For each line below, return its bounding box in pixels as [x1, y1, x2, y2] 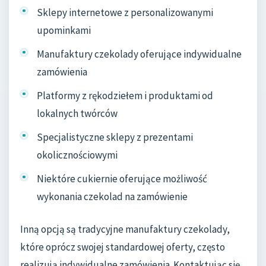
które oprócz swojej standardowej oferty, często [20, 240, 225, 254]
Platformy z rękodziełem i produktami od [37, 88, 213, 102]
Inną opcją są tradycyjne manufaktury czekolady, [20, 222, 230, 236]
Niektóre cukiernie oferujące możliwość [37, 172, 207, 185]
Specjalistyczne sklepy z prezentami [37, 130, 193, 144]
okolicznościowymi [37, 148, 118, 161]
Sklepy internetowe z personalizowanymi [37, 6, 213, 20]
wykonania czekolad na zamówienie [37, 189, 188, 203]
